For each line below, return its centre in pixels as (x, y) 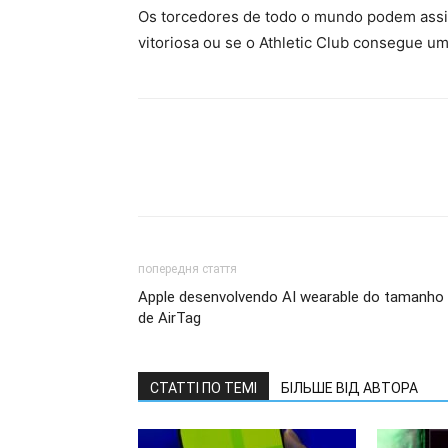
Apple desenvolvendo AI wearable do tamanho (291, 297)
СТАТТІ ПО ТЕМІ (203, 388)
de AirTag (169, 318)
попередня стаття (187, 269)
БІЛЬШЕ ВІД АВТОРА (349, 388)
